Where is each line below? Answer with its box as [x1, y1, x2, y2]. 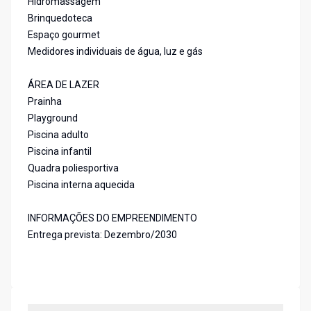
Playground [28, 112, 78, 124]
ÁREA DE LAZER [28, 79, 99, 91]
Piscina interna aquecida [28, 179, 135, 191]
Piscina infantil [28, 146, 92, 158]
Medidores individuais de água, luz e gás [28, 46, 203, 58]
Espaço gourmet [28, 29, 100, 41]
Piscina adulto [28, 129, 89, 141]
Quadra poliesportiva [28, 162, 119, 174]
